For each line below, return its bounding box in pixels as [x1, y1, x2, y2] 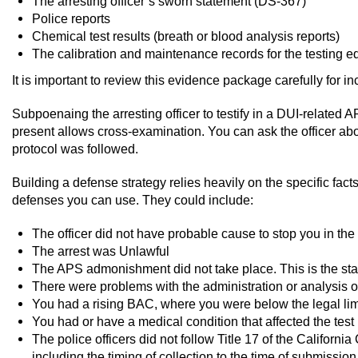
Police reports [32, 10, 110, 26]
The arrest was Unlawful [32, 244, 169, 259]
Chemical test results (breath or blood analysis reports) [32, 28, 340, 43]
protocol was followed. [12, 141, 138, 157]
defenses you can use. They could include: [12, 193, 253, 208]
